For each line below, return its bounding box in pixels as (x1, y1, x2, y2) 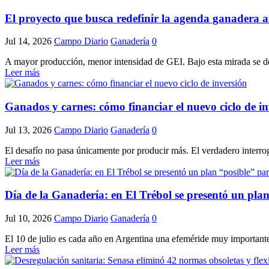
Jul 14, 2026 (5, 36, 52, 47)
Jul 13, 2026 (5, 124, 52, 135)
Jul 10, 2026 (5, 213, 52, 224)
